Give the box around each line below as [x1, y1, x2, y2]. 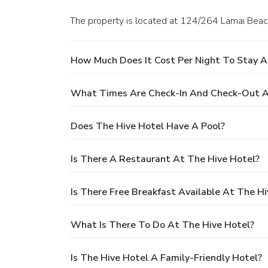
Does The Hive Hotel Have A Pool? [71, 119, 225, 133]
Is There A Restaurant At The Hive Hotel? [71, 152, 260, 166]
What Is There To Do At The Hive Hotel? [71, 218, 254, 232]
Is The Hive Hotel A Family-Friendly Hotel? [71, 251, 262, 264]
